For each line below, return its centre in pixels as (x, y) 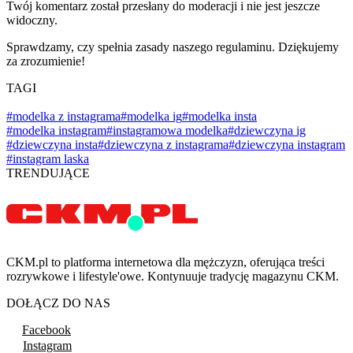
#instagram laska (48, 158)
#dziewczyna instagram (287, 144)
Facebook (46, 329)
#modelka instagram (56, 130)
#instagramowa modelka (167, 130)
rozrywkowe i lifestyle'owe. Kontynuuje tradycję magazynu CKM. (173, 276)
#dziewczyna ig (267, 130)
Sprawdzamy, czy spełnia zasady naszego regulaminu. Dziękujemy (173, 46)
